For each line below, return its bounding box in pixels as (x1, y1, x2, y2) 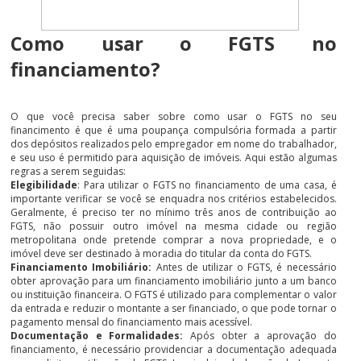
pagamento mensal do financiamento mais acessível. (10, 314, 253, 329)
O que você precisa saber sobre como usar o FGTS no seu (10, 109, 337, 123)
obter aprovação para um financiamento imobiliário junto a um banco (10, 273, 337, 288)
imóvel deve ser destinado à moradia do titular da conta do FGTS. (10, 246, 313, 260)
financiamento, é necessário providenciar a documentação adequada (10, 342, 337, 356)
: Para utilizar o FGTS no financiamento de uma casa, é (77, 177, 337, 192)
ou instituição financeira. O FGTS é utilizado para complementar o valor (10, 287, 337, 301)
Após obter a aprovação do (190, 328, 337, 342)
